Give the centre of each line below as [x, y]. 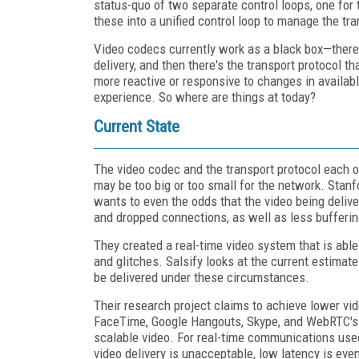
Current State [137, 126]
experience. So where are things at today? [205, 97]
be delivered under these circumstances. [203, 277]
